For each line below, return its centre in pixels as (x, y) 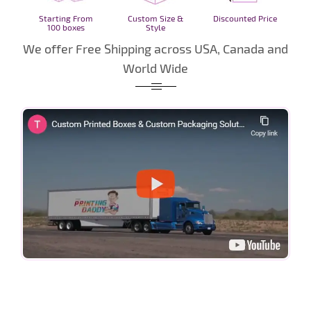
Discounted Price (245, 18)
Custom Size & (155, 18)
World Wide (155, 68)
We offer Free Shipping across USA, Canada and (155, 49)
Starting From (66, 18)
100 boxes (66, 27)
